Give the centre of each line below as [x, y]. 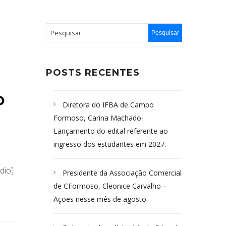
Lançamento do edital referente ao [111, 131]
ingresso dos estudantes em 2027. [110, 144]
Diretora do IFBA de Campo [108, 105]
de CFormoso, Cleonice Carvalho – [110, 186]
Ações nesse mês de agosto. [101, 199]
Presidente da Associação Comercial [122, 173]
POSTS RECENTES [93, 73]
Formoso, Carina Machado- [99, 118]
